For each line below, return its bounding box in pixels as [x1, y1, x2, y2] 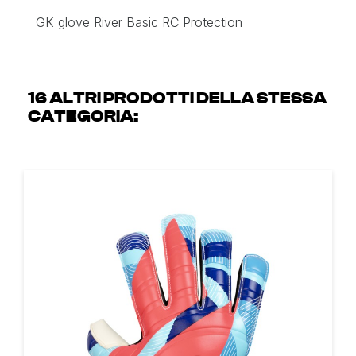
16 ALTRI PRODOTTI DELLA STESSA [28, 89, 327, 106]
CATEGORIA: [28, 107, 138, 125]
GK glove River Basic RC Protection [36, 14, 242, 30]
